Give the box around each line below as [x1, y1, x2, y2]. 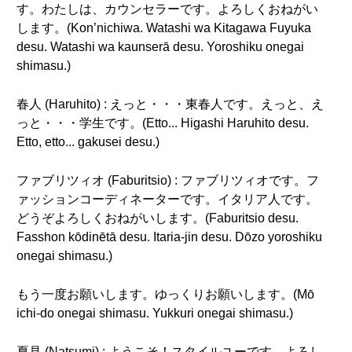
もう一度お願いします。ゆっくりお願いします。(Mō [16, 288, 314, 301]
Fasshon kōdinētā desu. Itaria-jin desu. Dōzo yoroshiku [16, 230, 322, 244]
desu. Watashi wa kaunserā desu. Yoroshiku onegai [16, 40, 304, 53]
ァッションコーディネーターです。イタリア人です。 [16, 192, 318, 206]
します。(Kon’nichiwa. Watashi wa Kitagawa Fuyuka [16, 21, 311, 35]
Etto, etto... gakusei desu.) [16, 135, 159, 148]
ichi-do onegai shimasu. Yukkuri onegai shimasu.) [16, 306, 293, 320]
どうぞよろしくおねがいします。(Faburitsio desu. [16, 211, 299, 225]
